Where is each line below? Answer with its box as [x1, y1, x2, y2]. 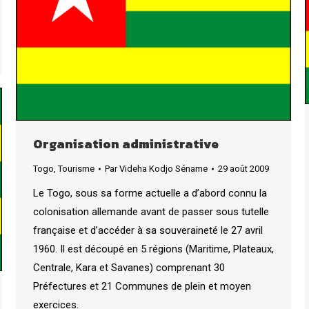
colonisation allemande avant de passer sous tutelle [33, 205, 269, 218]
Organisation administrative [33, 134, 219, 153]
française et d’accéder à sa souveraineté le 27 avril [33, 223, 263, 237]
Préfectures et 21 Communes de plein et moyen [33, 279, 251, 292]
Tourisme [58, 163, 94, 174]
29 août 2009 [218, 163, 269, 174]
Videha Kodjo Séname [119, 163, 208, 174]
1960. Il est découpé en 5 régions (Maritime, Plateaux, [33, 242, 274, 255]
